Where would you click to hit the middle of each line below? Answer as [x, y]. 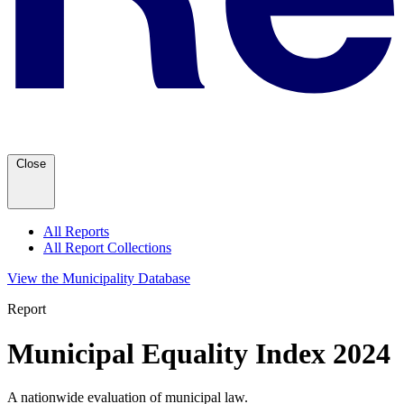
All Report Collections [107, 248]
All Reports [76, 232]
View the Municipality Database [99, 279]
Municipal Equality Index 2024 [199, 353]
